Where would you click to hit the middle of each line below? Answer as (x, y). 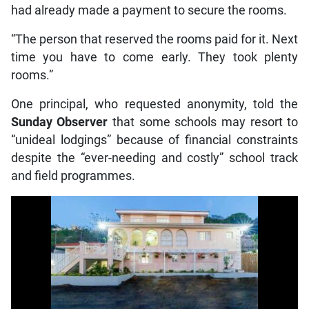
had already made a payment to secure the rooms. (149, 10)
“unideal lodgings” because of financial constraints (154, 140)
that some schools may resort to (203, 122)
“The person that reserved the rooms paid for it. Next (154, 39)
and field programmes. (73, 176)
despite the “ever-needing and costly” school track (154, 158)
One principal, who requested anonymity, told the (154, 104)
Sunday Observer (59, 122)
